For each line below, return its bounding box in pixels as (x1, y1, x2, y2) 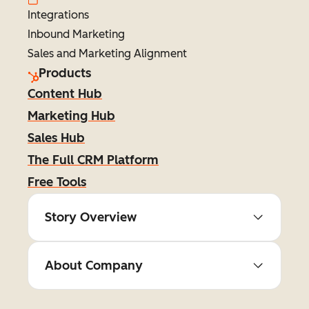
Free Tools (28, 175, 86, 190)
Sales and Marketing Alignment (28, 47, 187, 60)
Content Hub (28, 86, 102, 101)
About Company (45, 258, 143, 273)
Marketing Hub (28, 108, 115, 123)
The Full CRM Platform (28, 152, 159, 168)
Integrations (28, 8, 89, 21)
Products (39, 66, 91, 81)
